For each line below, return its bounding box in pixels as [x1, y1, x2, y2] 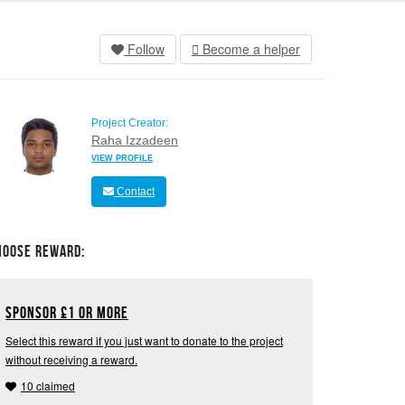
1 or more [68, 303, 128, 322]
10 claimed [21, 377, 75, 393]
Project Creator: [91, 116, 168, 129]
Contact [114, 184, 155, 198]
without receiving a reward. [5, 351, 137, 367]
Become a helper [199, 39, 300, 58]
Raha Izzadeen [91, 132, 178, 147]
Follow [124, 39, 165, 58]
